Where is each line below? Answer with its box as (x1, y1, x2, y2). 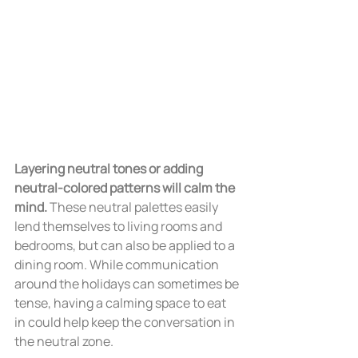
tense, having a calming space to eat (14, 293, 229, 312)
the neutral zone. (14, 332, 113, 350)
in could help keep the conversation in (14, 312, 237, 331)
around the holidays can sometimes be (14, 274, 241, 292)
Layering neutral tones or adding (14, 159, 205, 177)
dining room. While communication (14, 255, 221, 273)
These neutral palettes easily (47, 197, 221, 216)
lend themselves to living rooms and (14, 217, 225, 235)
